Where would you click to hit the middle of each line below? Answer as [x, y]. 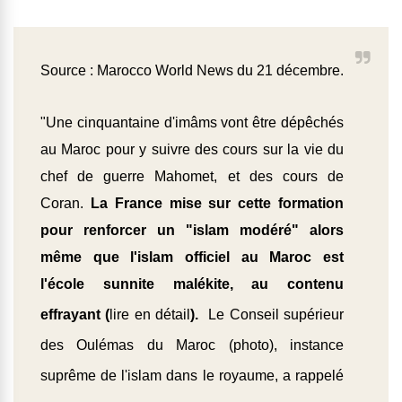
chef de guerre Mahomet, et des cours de [192, 177]
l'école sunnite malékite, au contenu [192, 284]
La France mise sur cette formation [214, 204]
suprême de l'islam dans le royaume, [162, 376]
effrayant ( [75, 315]
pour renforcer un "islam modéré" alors [192, 231]
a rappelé [313, 376]
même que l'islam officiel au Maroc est [192, 258]
